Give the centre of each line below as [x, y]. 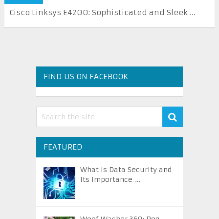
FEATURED [63, 147]
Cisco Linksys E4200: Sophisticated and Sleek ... [102, 13]
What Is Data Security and [126, 170]
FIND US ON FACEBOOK [86, 77]
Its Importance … [110, 180]
